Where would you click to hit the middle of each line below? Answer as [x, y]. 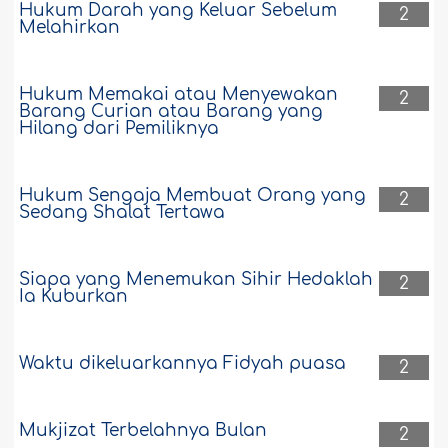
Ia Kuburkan [74, 297]
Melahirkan [70, 28]
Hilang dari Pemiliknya [119, 129]
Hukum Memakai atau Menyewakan [179, 95]
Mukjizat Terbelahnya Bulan [143, 431]
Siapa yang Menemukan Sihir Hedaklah [196, 280]
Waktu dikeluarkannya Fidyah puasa [183, 364]
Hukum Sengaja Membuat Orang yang [193, 196]
